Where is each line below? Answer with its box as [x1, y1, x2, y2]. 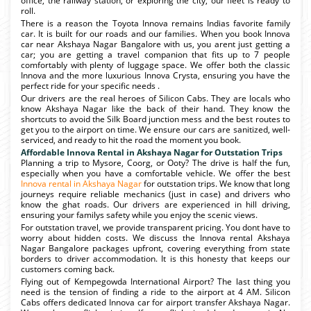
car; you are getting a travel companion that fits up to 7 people [21, 48, 290, 60]
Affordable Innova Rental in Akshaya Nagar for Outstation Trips [21, 146, 283, 158]
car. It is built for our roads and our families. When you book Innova [21, 27, 290, 40]
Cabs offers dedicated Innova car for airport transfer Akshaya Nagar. [21, 296, 290, 308]
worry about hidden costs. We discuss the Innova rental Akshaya [21, 231, 290, 244]
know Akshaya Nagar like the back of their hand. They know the [21, 102, 290, 115]
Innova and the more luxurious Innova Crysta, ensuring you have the [21, 69, 290, 81]
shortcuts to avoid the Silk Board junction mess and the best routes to [21, 112, 290, 125]
